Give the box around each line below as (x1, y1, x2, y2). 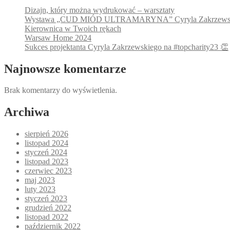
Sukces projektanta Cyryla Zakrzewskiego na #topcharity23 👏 (25, 42, 228, 51)
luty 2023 (25, 185, 55, 194)
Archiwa (4, 105, 49, 119)
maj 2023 (25, 176, 55, 185)
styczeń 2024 (25, 148, 67, 157)
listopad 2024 (25, 139, 68, 148)
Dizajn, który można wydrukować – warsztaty (25, 5, 175, 14)
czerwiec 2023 (25, 166, 72, 176)
